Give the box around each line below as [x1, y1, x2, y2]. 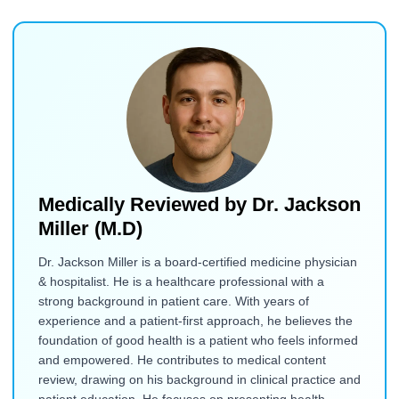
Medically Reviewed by [37, 193, 247, 216]
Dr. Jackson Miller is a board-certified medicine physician [37, 255, 357, 269]
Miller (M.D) [37, 217, 142, 240]
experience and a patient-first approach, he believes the [37, 313, 353, 328]
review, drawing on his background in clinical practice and [37, 372, 361, 387]
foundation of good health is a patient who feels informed [37, 333, 358, 347]
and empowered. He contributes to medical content [37, 353, 326, 367]
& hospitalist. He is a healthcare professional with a [37, 274, 324, 289]
